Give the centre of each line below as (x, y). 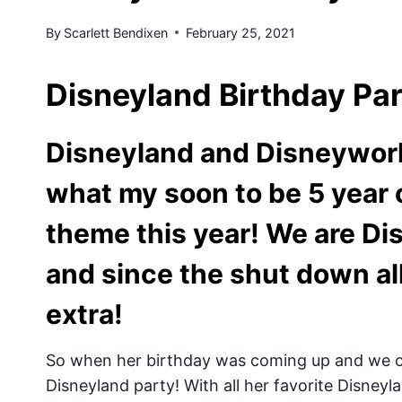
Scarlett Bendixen (116, 32)
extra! (87, 314)
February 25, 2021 (241, 32)
